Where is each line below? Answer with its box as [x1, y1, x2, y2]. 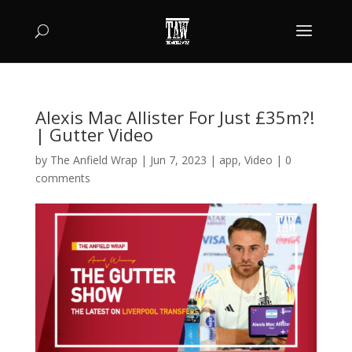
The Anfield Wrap [49, 152, 137, 167]
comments [35, 170, 90, 185]
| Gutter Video [35, 123, 153, 146]
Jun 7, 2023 [149, 152, 207, 167]
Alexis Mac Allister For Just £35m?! [35, 105, 314, 129]
